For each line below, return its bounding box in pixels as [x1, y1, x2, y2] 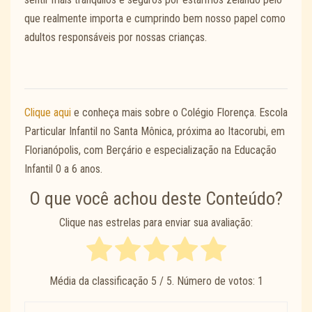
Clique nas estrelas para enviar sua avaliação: [59, 215, 253, 229]
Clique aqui [24, 106, 71, 120]
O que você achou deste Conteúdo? [29, 188, 283, 210]
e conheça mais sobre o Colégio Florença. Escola [71, 106, 288, 120]
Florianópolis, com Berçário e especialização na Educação [24, 143, 276, 157]
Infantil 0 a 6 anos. [24, 162, 102, 176]
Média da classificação [49, 274, 151, 288]
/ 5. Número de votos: [156, 274, 258, 288]
